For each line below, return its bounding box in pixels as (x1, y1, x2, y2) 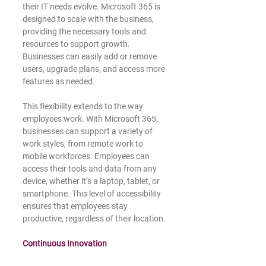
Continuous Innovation (23, 239, 107, 249)
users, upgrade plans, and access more (23, 64, 167, 74)
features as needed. (23, 77, 95, 87)
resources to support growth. (23, 39, 132, 49)
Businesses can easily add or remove (23, 52, 159, 62)
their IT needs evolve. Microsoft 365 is (23, 2, 162, 12)
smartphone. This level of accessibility (23, 189, 163, 199)
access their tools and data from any (23, 164, 159, 174)
